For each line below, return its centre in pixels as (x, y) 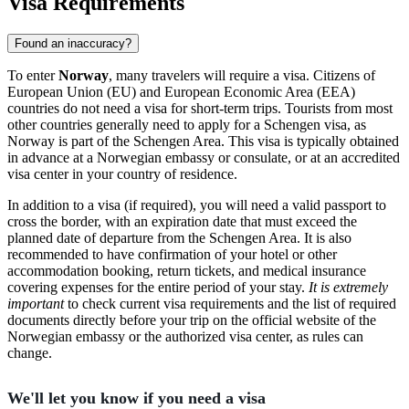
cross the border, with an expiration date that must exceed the (182, 221)
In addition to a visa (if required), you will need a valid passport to (197, 204)
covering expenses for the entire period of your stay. (158, 287)
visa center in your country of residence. (122, 173)
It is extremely (348, 287)
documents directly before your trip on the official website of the (192, 320)
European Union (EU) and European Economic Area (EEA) (181, 91)
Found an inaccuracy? (73, 43)
